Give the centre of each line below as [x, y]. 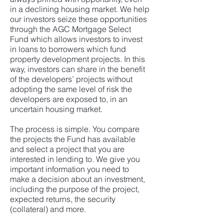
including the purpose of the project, [75, 189]
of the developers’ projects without [71, 79]
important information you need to [69, 169]
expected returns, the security [63, 199]
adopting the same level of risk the [71, 89]
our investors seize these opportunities [78, 19]
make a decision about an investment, [77, 179]
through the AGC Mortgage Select [70, 29]
